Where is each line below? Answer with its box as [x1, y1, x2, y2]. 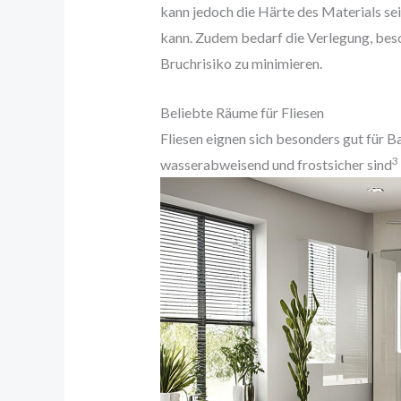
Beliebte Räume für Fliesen [159, 103, 324, 121]
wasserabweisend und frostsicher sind [159, 155, 392, 173]
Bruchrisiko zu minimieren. [159, 55, 322, 73]
